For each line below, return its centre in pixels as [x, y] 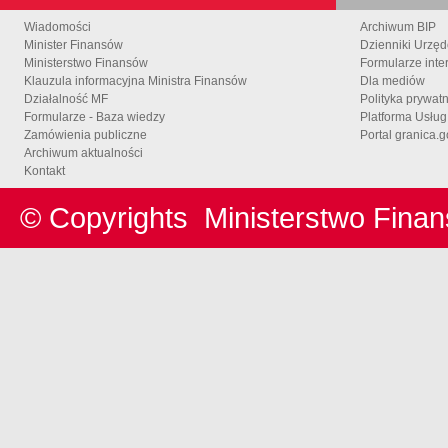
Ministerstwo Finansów [86, 62]
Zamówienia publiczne [85, 134]
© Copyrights [112, 217]
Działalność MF [66, 98]
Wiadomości [57, 26]
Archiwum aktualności [83, 152]
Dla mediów [392, 80]
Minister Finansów [73, 44]
